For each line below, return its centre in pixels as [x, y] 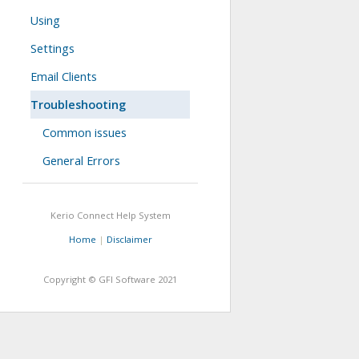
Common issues [85, 133]
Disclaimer [129, 239]
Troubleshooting [78, 105]
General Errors [81, 161]
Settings [52, 48]
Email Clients [64, 77]
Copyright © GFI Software [101, 279]
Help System [142, 215]
